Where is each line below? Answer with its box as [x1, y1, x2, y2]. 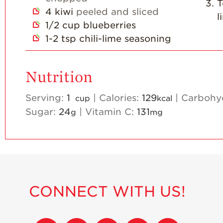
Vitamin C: [85, 107, 137, 117]
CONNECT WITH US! [28, 182, 186, 200]
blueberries [83, 19, 136, 30]
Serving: [25, 93, 67, 104]
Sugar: [25, 107, 59, 117]
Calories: [99, 93, 142, 104]
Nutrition [25, 68, 93, 86]
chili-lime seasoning [79, 33, 171, 44]
